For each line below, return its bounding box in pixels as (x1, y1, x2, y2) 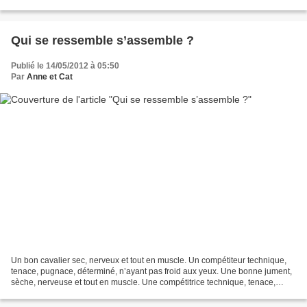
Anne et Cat (27, 72, 73, 82)
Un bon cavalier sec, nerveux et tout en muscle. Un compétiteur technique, (11, 255, 286, 265)
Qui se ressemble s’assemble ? (11, 34, 194, 48)
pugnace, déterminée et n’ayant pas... (11, 288, 151, 298)
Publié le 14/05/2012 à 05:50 (11, 61, 119, 71)
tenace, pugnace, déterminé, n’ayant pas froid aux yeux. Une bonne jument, (11, 266, 292, 276)
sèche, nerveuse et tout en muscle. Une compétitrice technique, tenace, (11, 277, 275, 287)
